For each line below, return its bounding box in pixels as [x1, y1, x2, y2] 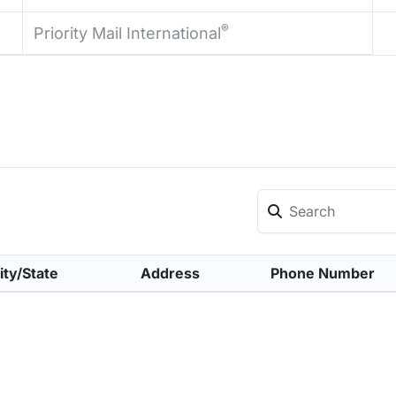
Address [141, 264, 200, 282]
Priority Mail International [33, 24, 221, 42]
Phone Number [270, 264, 375, 282]
